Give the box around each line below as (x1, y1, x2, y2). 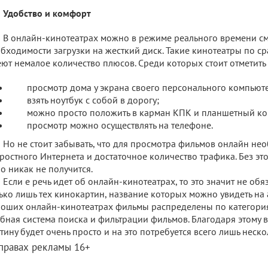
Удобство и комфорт (3, 7, 91, 19)
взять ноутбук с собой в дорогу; (27, 93, 159, 106)
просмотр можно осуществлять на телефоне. (27, 118, 213, 131)
